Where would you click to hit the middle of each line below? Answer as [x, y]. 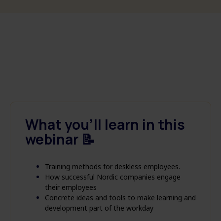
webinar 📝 [60, 139]
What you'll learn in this [105, 124]
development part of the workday [99, 208]
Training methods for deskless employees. [112, 166]
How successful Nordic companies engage [113, 177]
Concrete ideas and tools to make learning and [120, 198]
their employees [71, 187]
